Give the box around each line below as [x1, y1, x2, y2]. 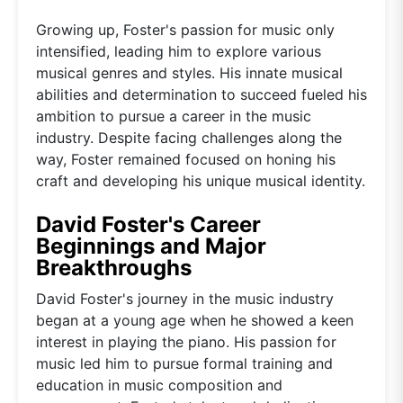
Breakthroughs [36, 254, 192, 281]
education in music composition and [36, 375, 282, 394]
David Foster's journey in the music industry [36, 289, 334, 308]
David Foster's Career [36, 210, 261, 237]
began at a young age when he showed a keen [36, 310, 354, 329]
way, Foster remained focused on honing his [36, 149, 336, 168]
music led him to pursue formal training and [36, 354, 333, 372]
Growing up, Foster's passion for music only [36, 20, 335, 39]
